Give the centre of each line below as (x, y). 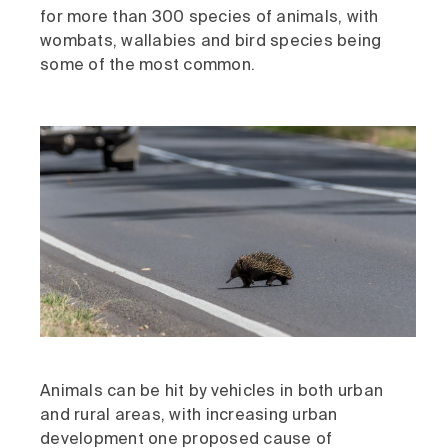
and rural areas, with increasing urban (189, 416)
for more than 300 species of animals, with (209, 17)
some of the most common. (147, 65)
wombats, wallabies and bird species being (211, 41)
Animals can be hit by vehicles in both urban (211, 392)
